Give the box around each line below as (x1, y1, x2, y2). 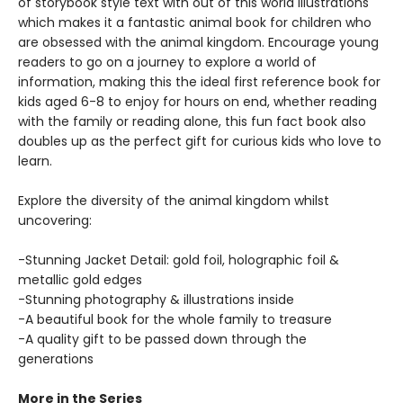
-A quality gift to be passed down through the (18, 330, 307, 348)
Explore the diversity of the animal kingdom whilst (18, 192, 329, 210)
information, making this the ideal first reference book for (18, 73, 381, 91)
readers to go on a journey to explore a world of (18, 53, 317, 71)
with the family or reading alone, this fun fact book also (18, 112, 366, 130)
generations (18, 350, 94, 368)
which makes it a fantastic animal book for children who (18, 13, 372, 31)
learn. (18, 152, 56, 170)
